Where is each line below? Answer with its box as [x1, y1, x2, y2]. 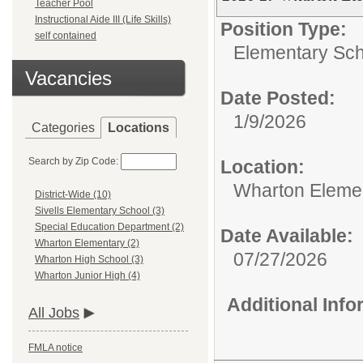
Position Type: [220, 19, 347, 40]
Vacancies [25, 67, 112, 89]
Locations [108, 121, 169, 135]
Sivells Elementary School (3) [35, 205, 164, 217]
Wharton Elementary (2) [35, 237, 139, 250]
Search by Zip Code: [28, 156, 118, 167]
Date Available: [220, 225, 353, 246]
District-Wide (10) [35, 189, 111, 201]
